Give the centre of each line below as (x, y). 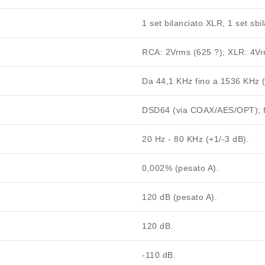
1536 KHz (240, 81)
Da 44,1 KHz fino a (181, 81)
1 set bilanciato (174, 23)
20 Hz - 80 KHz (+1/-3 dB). (195, 139)
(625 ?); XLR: (220, 52)
